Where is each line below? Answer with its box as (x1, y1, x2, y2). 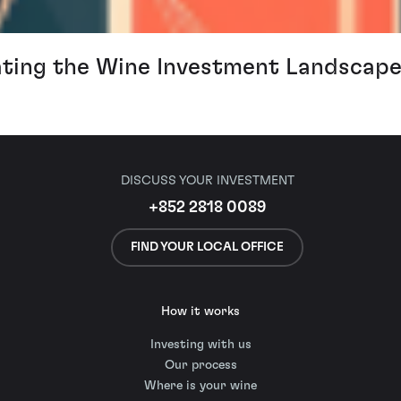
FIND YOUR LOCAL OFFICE (131, 240, 284, 253)
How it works (161, 305, 240, 319)
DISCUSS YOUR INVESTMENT (120, 174, 294, 188)
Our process (164, 359, 237, 372)
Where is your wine (144, 380, 257, 393)
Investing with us (149, 338, 252, 352)
